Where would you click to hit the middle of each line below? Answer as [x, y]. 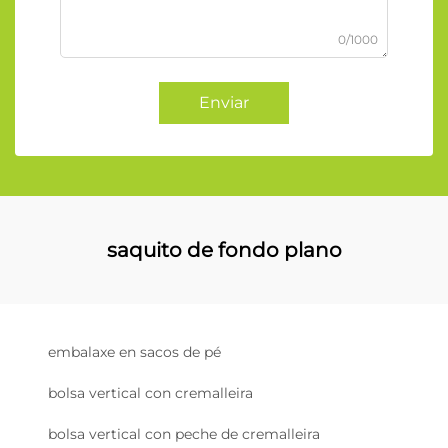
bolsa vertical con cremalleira [150, 393]
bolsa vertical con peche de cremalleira [184, 434]
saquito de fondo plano [224, 250]
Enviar [224, 103]
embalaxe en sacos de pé [134, 352]
